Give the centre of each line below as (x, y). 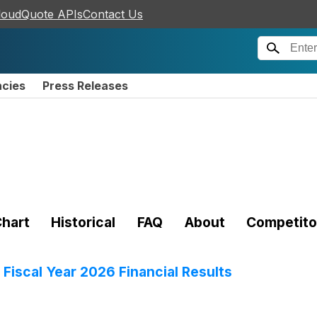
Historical (83, 222)
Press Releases (85, 86)
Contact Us (113, 14)
